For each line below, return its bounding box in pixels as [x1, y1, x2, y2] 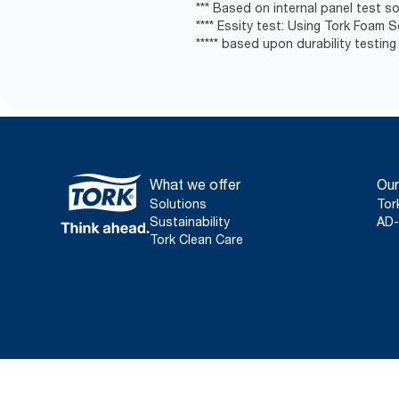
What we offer [150, 175, 240, 194]
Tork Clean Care [150, 232, 243, 248]
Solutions [150, 196, 207, 212]
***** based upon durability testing [196, 36, 396, 52]
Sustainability [150, 214, 230, 230]
